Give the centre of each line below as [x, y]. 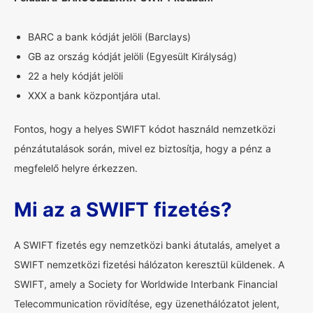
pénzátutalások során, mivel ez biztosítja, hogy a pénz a [143, 148]
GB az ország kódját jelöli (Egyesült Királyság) [132, 56]
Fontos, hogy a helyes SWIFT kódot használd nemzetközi [145, 129]
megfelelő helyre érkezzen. [76, 168]
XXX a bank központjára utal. [94, 95]
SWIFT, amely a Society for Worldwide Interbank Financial [146, 284]
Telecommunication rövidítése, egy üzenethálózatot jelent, [147, 304]
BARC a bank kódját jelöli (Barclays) [109, 37]
